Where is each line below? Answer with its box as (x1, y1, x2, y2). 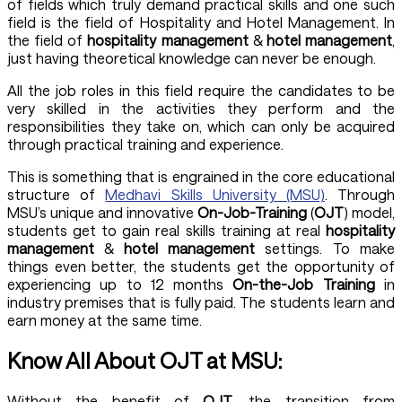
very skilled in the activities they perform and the (7, 99, 395, 117)
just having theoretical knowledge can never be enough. (7, 48, 380, 66)
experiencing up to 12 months (7, 275, 233, 293)
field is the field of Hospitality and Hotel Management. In (7, 13, 395, 31)
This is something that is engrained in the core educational (7, 167, 395, 185)
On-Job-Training (197, 203, 307, 221)
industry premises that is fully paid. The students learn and (7, 293, 395, 310)
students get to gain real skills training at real (7, 221, 326, 239)
